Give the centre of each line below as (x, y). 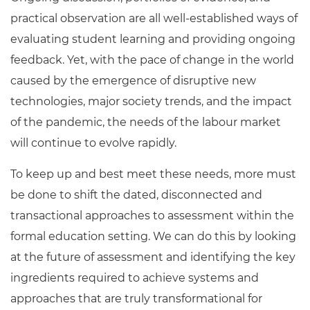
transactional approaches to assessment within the (152, 216)
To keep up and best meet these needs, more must (153, 174)
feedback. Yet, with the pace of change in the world (152, 60)
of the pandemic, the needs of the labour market (146, 122)
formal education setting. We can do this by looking (153, 236)
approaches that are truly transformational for (136, 299)
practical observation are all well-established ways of (154, 18)
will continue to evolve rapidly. (93, 143)
